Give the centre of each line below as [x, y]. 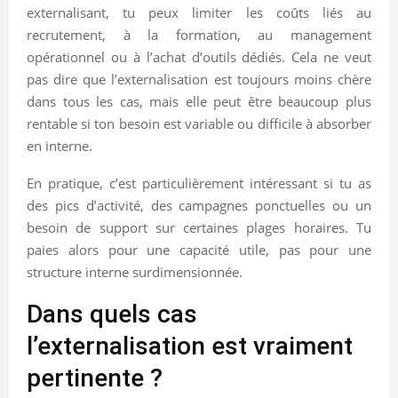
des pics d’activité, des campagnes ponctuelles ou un [199, 205]
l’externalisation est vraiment [190, 346]
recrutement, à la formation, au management [199, 34]
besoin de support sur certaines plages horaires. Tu [199, 227]
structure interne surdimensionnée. [135, 271]
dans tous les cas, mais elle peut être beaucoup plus [199, 101]
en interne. [60, 145]
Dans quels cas [112, 314]
